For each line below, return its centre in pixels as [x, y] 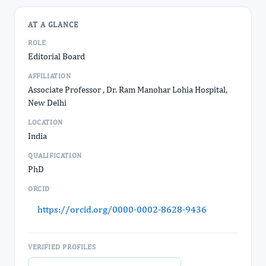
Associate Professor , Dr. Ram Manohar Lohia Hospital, [128, 89]
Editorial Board [56, 56]
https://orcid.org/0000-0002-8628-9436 [122, 209]
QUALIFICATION [55, 156]
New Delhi [47, 102]
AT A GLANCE [53, 25]
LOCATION [45, 122]
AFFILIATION [50, 76]
